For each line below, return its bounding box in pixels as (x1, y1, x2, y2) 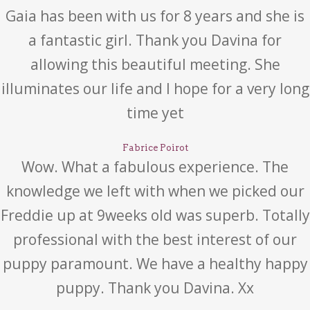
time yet (126, 103, 184, 122)
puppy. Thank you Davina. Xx (56, 278, 254, 298)
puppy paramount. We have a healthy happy (2, 254, 308, 273)
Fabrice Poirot (122, 143, 188, 153)
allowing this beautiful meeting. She (30, 55, 280, 74)
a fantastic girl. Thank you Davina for (28, 30, 282, 50)
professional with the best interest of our (13, 230, 297, 249)
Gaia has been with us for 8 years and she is (6, 6, 304, 26)
